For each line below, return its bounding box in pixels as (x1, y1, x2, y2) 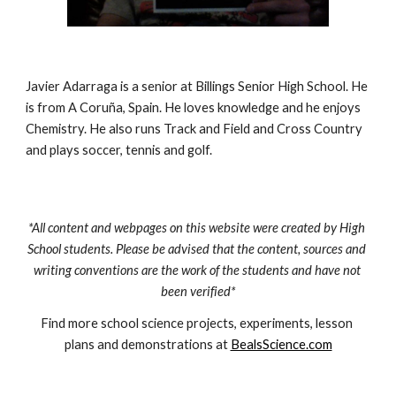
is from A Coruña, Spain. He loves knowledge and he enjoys (26, 99, 362, 115)
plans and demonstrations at (64, 337, 231, 352)
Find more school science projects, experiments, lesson (41, 316, 353, 331)
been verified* (161, 284, 235, 299)
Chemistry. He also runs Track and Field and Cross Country (26, 120, 363, 136)
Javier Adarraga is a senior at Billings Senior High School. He (26, 78, 369, 94)
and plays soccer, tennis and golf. (26, 141, 213, 157)
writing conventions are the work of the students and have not (33, 263, 361, 278)
